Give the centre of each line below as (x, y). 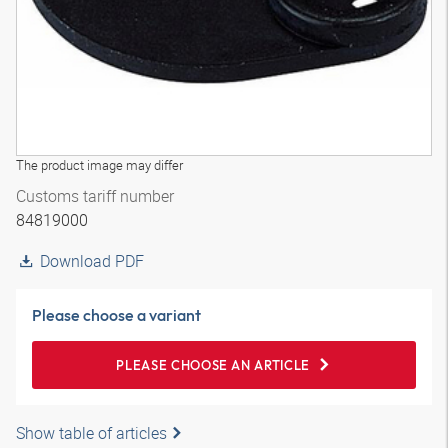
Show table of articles (91, 433)
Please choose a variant (116, 315)
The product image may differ (99, 165)
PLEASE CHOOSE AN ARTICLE (213, 365)
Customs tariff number (95, 196)
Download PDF (92, 261)
